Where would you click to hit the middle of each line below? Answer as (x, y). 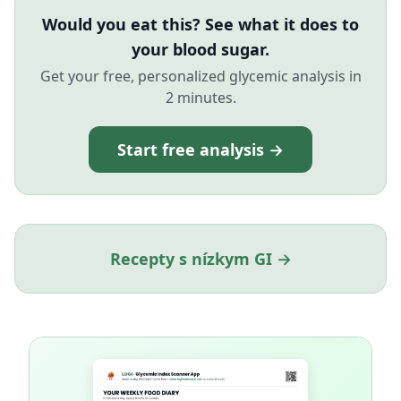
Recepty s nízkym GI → (200, 259)
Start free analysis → (200, 149)
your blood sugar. (200, 49)
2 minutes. (200, 98)
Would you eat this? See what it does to (200, 24)
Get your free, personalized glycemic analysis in (200, 76)
